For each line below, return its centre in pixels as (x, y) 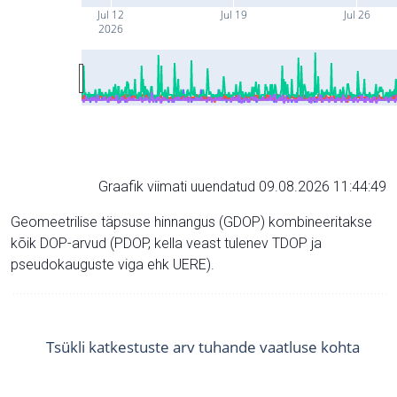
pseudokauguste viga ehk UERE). (113, 264)
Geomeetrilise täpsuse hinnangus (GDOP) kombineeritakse (191, 222)
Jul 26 (356, 14)
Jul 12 (110, 14)
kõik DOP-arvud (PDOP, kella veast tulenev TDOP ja (166, 243)
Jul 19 (233, 14)
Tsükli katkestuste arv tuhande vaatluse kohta (203, 346)
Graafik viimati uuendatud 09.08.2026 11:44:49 (242, 186)
